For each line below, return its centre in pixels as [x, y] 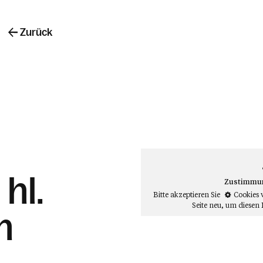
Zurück [36, 32]
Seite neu [206, 205]
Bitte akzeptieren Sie [187, 194]
